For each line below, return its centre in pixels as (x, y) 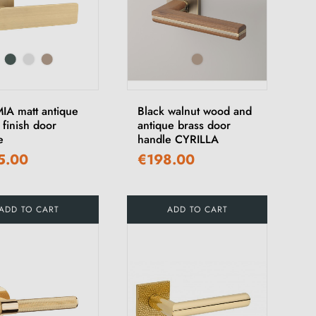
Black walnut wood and (195, 111)
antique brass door (184, 125)
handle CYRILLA (178, 139)
